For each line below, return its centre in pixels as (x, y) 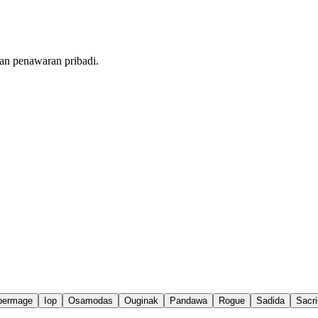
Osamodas (91, 301)
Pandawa (188, 301)
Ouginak (141, 301)
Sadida (270, 301)
